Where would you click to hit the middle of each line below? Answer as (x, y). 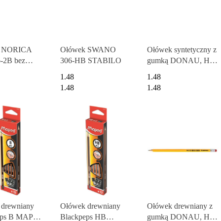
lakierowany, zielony (179, 71)
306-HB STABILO (91, 60)
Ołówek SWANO (88, 49)
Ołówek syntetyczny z (182, 49)
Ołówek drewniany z (180, 206)
